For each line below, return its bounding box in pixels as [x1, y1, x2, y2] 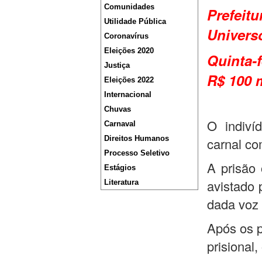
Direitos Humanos [104, 134, 169, 143]
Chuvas [104, 105, 131, 113]
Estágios [104, 163, 136, 172]
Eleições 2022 [104, 75, 154, 84]
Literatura [104, 178, 139, 187]
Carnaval [104, 119, 136, 128]
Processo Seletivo [104, 149, 170, 157]
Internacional [104, 90, 151, 99]
